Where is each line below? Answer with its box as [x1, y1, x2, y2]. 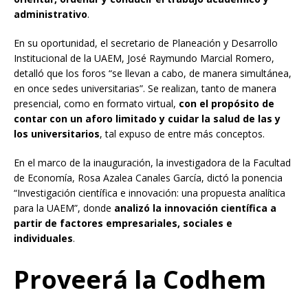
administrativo [14, 7, 87, 21]
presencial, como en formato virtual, [14, 96, 179, 110]
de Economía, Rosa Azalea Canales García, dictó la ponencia [14, 170, 283, 184]
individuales [14, 231, 73, 245]
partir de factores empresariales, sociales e [14, 216, 232, 230]
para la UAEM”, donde [14, 201, 114, 214]
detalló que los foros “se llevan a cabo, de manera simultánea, [14, 66, 291, 80]
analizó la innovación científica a [114, 201, 276, 214]
